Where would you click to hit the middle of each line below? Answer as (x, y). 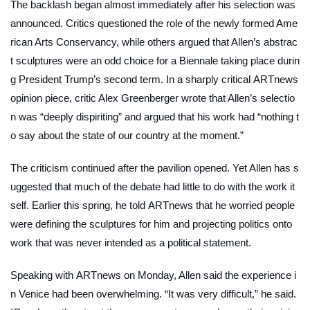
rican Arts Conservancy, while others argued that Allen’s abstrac (154, 42)
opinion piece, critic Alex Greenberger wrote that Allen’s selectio (153, 98)
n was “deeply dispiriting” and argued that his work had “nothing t (155, 116)
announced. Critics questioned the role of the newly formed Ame (154, 23)
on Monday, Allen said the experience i (209, 275)
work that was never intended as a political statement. (131, 242)
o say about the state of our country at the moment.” (127, 135)
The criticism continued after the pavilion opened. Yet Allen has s (155, 167)
